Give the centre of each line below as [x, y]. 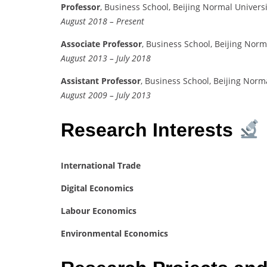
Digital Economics [97, 188]
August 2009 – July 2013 [106, 95]
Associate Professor [101, 44]
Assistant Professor [101, 80]
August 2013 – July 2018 [106, 58]
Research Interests [150, 130]
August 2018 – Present [103, 21]
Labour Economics [99, 210]
